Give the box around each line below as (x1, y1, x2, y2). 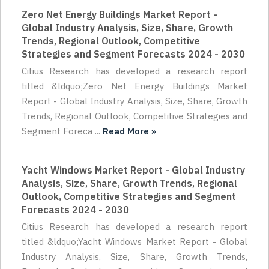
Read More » (103, 125, 156, 138)
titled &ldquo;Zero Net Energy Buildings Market (22, 80, 247, 92)
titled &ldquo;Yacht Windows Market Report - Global (22, 236, 247, 248)
